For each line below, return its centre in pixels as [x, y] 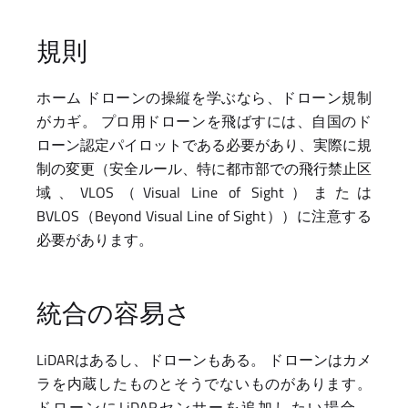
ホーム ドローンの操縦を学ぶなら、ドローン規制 [204, 97]
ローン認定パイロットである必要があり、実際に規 [204, 145]
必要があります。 [95, 240]
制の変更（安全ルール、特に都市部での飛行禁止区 [204, 168]
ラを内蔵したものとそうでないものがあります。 [204, 383]
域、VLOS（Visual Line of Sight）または [204, 192]
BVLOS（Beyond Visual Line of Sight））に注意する [204, 216]
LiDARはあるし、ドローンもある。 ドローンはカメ [204, 360]
